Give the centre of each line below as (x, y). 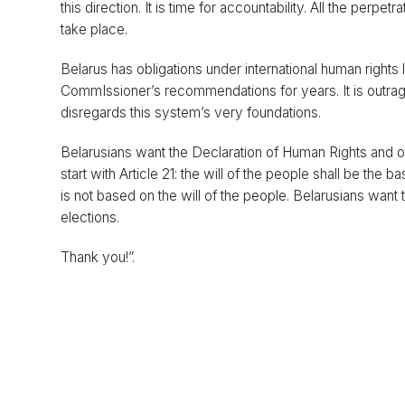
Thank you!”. (98, 258)
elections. (90, 217)
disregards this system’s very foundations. (191, 112)
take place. (94, 29)
